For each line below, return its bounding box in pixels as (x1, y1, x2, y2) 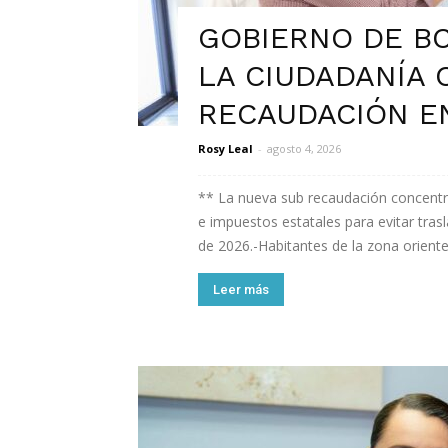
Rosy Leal (198, 141, 253, 156)
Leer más (213, 282, 269, 297)
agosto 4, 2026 (267, 141, 341, 156)
